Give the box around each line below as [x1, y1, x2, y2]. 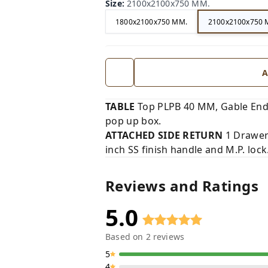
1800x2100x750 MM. [115, 16, 187, 27]
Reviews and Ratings [105, 176, 259, 196]
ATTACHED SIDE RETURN [105, 129, 223, 142]
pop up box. [105, 114, 162, 128]
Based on [105, 231, 146, 243]
